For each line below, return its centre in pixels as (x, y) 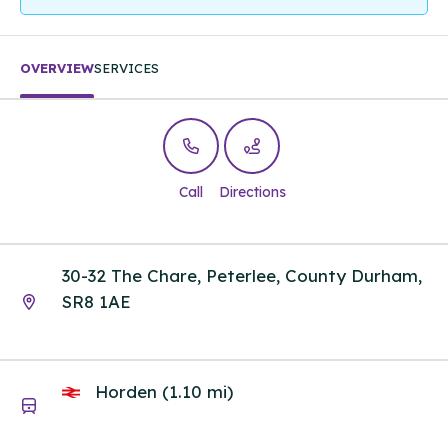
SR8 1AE (96, 301)
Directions (252, 192)
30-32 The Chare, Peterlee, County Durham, (242, 275)
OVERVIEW (57, 68)
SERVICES (126, 68)
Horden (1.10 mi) (161, 392)
